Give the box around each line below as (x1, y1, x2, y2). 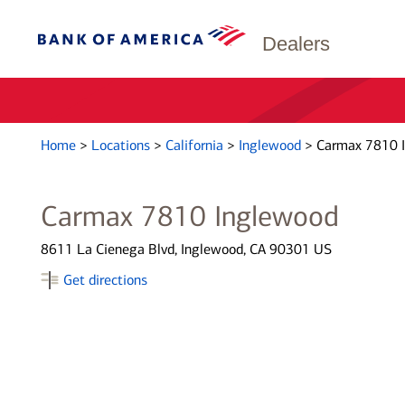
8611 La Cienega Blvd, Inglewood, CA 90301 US (40, 240, 332, 258)
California (165, 137, 227, 154)
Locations (90, 137, 154, 154)
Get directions (62, 271, 147, 288)
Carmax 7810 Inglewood (40, 199, 339, 233)
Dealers (262, 33, 330, 55)
